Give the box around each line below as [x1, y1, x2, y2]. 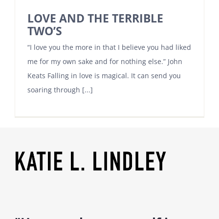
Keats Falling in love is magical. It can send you [27, 70, 181, 80]
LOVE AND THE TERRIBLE [27, 10, 163, 26]
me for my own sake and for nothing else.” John [27, 56, 182, 66]
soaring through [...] [27, 85, 93, 94]
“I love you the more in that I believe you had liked [27, 42, 191, 52]
